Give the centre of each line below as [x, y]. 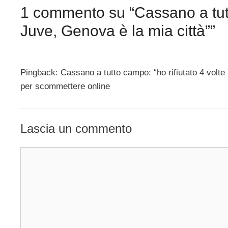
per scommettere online [65, 86]
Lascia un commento [76, 129]
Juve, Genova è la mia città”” [118, 31]
